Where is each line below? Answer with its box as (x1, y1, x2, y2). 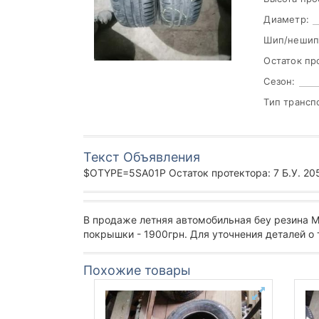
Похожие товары (83, 263, 191, 278)
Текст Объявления (83, 150, 200, 165)
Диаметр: (263, 14, 309, 26)
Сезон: (263, 75, 296, 88)
